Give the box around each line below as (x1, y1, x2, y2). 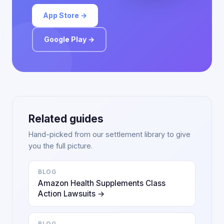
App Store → (43, 11, 87, 19)
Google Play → (44, 35, 94, 43)
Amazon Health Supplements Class (38, 178, 165, 188)
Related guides (28, 112, 103, 125)
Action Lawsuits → (38, 189, 105, 198)
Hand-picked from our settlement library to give (28, 130, 190, 138)
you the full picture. (28, 141, 92, 150)
